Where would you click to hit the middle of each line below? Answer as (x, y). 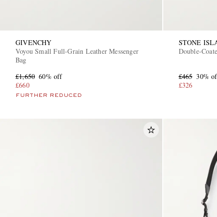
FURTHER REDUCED (49, 95)
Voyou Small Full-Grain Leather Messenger (77, 51)
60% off (51, 76)
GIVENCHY (34, 42)
